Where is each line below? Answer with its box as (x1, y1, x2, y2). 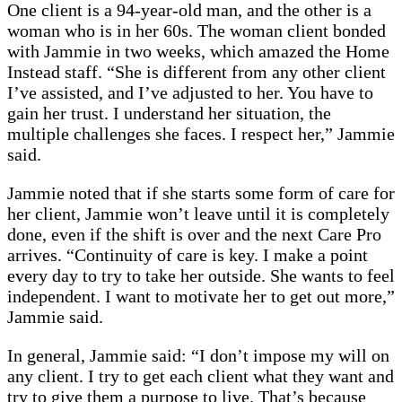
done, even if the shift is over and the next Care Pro (7, 224, 381, 245)
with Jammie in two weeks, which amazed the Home (7, 41, 389, 62)
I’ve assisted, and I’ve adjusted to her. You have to (7, 83, 373, 103)
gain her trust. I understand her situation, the (7, 103, 331, 124)
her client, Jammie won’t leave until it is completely (7, 204, 389, 224)
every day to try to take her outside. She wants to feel (7, 266, 395, 286)
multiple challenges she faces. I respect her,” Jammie (7, 124, 395, 144)
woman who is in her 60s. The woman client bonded (7, 21, 386, 41)
